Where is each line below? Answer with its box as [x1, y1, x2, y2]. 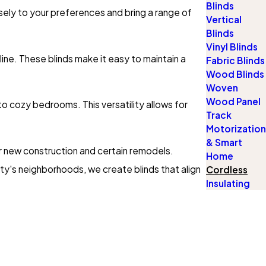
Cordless [206, 164, 248, 176]
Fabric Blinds [206, 55, 265, 66]
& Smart [206, 137, 242, 148]
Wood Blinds [206, 68, 264, 80]
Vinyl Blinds [206, 41, 258, 53]
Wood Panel [206, 96, 261, 107]
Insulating [206, 178, 250, 189]
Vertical [206, 14, 242, 26]
